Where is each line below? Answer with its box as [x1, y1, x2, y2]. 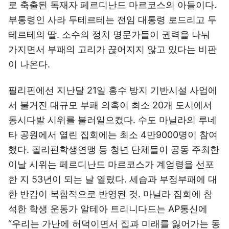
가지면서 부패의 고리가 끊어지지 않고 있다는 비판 [8, 44, 217, 55]
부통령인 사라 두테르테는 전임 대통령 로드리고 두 [8, 14, 217, 25]
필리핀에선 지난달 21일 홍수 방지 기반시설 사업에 [8, 85, 217, 96]
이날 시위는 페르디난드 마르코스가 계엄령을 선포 [8, 159, 214, 170]
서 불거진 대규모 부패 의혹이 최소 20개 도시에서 [8, 100, 212, 110]
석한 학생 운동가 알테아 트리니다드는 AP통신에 [8, 203, 208, 214]
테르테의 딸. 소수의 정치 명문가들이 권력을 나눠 [8, 29, 210, 40]
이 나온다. [8, 59, 50, 70]
